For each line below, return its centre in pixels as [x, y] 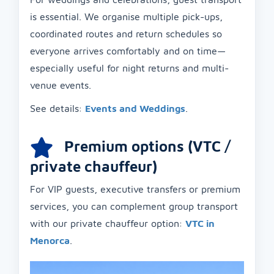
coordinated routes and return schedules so [126, 33]
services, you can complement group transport [134, 206]
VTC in [200, 223]
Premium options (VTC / [146, 146]
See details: [57, 108]
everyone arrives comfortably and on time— [128, 50]
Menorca [50, 240]
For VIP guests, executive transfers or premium [135, 189]
